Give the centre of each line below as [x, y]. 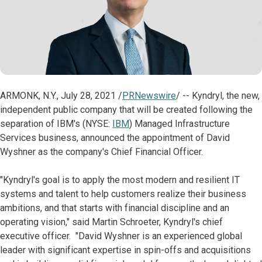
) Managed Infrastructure [180, 124]
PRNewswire [149, 96]
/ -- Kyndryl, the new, [218, 96]
